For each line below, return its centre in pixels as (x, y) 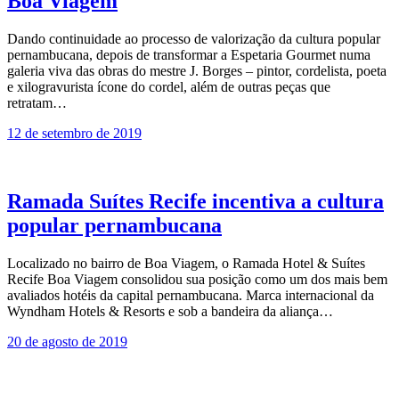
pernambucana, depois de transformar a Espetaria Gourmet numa (189, 54)
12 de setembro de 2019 (74, 133)
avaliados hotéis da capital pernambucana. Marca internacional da (191, 295)
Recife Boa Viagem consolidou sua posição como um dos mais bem (197, 279)
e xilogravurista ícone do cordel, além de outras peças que (169, 86)
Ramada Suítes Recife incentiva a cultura (195, 201)
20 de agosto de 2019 (67, 341)
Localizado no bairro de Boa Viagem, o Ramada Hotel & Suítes (186, 263)
